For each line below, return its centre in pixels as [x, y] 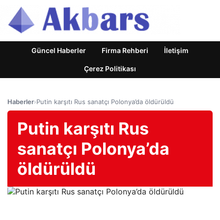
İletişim [176, 50]
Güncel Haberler [59, 50]
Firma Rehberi [125, 50]
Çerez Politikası [110, 69]
